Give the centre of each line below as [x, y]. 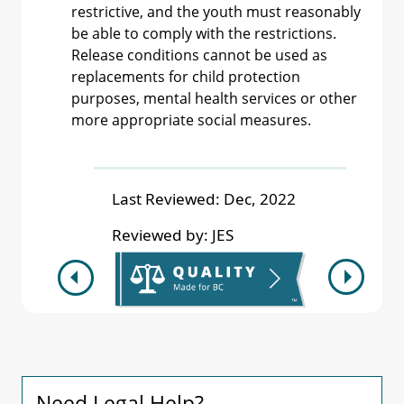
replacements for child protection [186, 77]
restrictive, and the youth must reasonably [216, 12]
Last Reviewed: [166, 199]
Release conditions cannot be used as [199, 55]
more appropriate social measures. [191, 120]
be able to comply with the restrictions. [204, 33]
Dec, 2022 [260, 199]
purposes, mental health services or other [214, 98]
